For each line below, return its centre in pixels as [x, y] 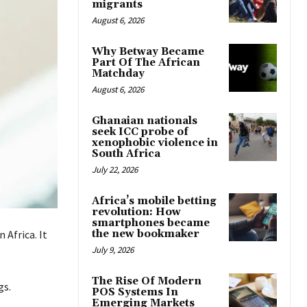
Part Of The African [146, 63]
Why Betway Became [148, 52]
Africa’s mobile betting [154, 201]
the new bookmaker [146, 234]
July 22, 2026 [115, 170]
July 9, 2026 [113, 250]
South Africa [126, 154]
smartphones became [151, 223]
